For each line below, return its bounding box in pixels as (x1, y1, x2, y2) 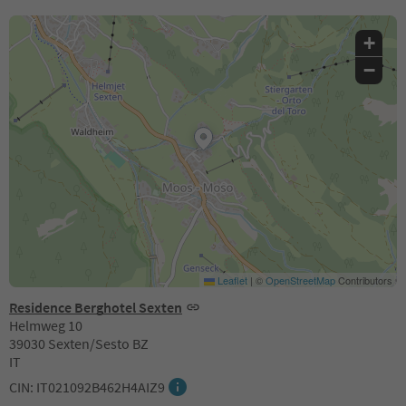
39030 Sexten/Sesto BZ (9, 334, 149, 353)
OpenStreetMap (266, 273, 335, 288)
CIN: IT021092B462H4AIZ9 (9, 378, 165, 397)
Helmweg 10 (9, 316, 82, 335)
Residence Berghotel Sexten (9, 298, 182, 317)
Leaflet (215, 273, 247, 288)
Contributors (335, 273, 392, 288)
